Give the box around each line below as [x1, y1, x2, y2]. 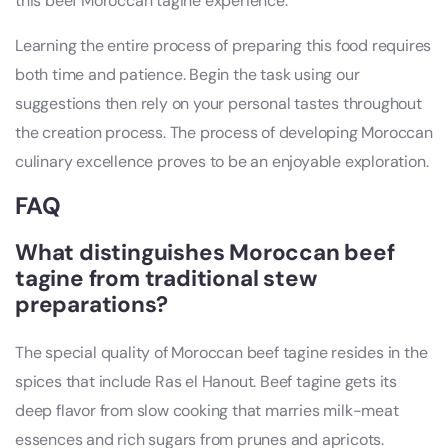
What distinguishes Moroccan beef [15, 238, 395, 268]
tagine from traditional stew [15, 264, 317, 294]
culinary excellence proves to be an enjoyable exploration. [15, 151, 429, 173]
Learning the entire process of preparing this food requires [15, 35, 432, 57]
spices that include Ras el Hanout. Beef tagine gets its [15, 371, 397, 393]
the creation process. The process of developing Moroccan [15, 122, 433, 144]
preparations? [15, 290, 168, 320]
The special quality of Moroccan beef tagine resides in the [15, 342, 428, 364]
